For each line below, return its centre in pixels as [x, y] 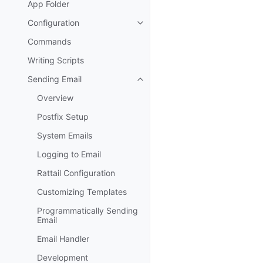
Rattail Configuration [76, 173]
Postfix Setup [63, 117]
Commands [49, 41]
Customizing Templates [82, 192]
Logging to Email [69, 154]
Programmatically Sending [87, 210]
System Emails [65, 135]
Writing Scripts [56, 60]
